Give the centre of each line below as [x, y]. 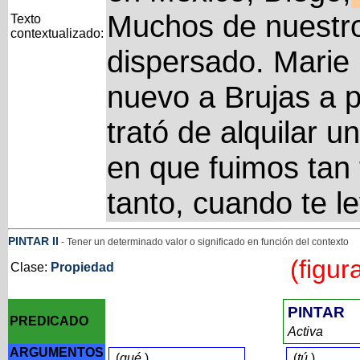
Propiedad [82, 267]
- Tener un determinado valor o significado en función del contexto [203, 242]
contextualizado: [57, 33]
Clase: [30, 267]
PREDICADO [49, 321]
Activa [307, 331]
